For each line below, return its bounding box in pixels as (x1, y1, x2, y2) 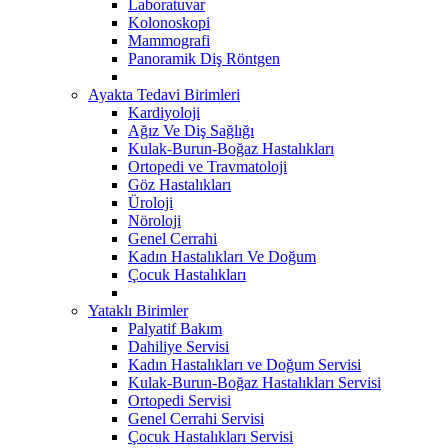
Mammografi (128, 31, 210, 49)
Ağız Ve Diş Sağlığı (128, 121, 254, 139)
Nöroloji (128, 211, 181, 229)
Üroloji (128, 193, 173, 211)
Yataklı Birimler (88, 301, 188, 319)
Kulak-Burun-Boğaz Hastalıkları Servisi (128, 373, 381, 391)
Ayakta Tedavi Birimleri (88, 85, 240, 103)
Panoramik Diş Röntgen (128, 49, 280, 67)
